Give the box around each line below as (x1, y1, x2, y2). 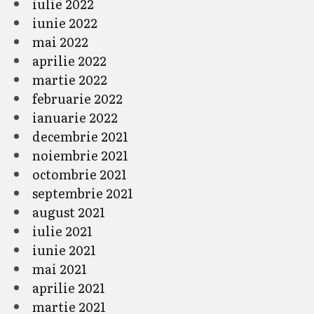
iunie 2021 (32, 240, 96, 259)
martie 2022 (32, 70, 107, 89)
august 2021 (32, 203, 105, 221)
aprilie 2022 (32, 51, 107, 70)
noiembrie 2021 (32, 146, 128, 165)
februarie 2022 (32, 89, 123, 108)
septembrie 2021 (32, 184, 133, 203)
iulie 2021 (32, 221, 93, 240)
